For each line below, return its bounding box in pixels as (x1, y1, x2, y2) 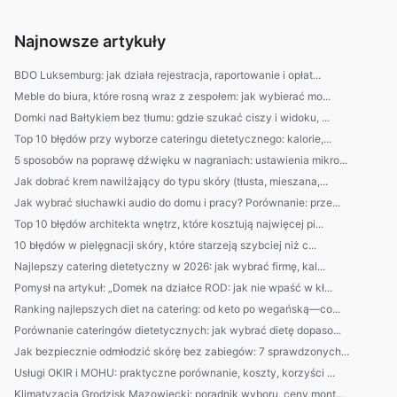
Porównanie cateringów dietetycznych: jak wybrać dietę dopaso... (14, 323, 341, 337)
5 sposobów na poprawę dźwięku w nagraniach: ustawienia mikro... (14, 153, 347, 167)
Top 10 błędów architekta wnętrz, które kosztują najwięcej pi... (14, 217, 323, 230)
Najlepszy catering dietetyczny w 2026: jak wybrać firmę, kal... (14, 260, 325, 273)
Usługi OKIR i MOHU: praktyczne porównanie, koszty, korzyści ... (14, 366, 335, 379)
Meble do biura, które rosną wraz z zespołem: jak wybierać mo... (14, 90, 331, 103)
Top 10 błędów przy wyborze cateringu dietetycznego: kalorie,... (14, 132, 331, 145)
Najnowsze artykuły (14, 32, 166, 51)
